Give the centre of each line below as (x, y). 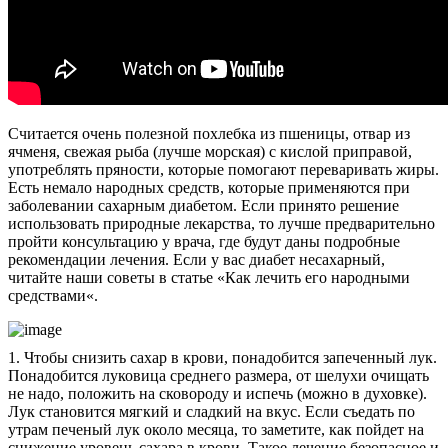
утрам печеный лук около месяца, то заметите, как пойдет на (216, 429)
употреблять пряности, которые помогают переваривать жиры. (223, 169)
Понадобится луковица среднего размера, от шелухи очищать (218, 375)
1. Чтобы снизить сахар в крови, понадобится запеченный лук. (222, 357)
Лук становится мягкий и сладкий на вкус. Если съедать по (211, 411)
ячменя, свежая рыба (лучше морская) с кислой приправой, (210, 151)
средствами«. (53, 295)
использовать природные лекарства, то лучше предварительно (221, 223)
